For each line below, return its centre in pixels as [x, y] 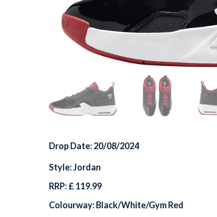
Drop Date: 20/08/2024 [94, 146]
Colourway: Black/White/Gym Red [116, 205]
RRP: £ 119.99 [75, 186]
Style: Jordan [75, 167]
